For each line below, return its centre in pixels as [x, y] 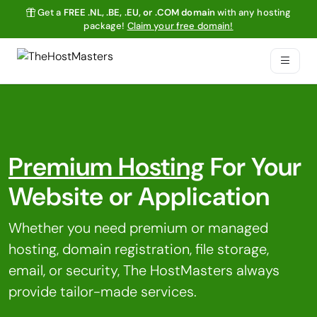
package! [105, 26]
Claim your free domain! [180, 26]
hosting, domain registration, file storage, [139, 249]
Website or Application [139, 197]
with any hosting [253, 12]
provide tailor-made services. [103, 292]
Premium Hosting [106, 167]
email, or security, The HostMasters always [144, 270]
